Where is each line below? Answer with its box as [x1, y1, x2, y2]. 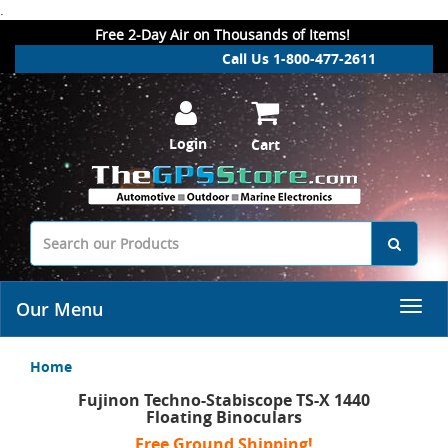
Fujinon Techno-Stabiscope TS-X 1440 [78, 389, 370, 411]
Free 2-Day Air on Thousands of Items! [95, 25, 350, 44]
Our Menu [16, 297, 103, 321]
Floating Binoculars [146, 406, 302, 428]
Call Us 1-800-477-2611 [222, 49, 376, 68]
